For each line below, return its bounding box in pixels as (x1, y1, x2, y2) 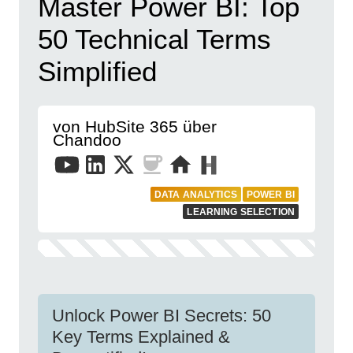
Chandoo (53, 131, 121, 149)
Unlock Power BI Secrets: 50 (52, 306, 271, 325)
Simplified (38, 56, 157, 87)
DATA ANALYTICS (154, 189, 237, 200)
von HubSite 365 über (53, 117, 217, 136)
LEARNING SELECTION (187, 206, 295, 217)
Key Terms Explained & (52, 327, 230, 347)
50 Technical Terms (38, 24, 271, 54)
